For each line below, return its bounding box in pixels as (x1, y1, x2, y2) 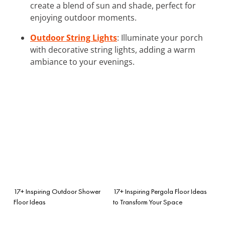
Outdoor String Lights (30, 32, 117, 43)
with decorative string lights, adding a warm (30, 44, 195, 55)
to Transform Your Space (113, 197, 182, 206)
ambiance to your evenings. (30, 56, 135, 67)
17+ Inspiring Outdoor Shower (14, 186, 100, 196)
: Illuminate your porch (117, 32, 203, 43)
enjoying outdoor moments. (30, 12, 137, 23)
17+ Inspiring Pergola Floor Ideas (113, 186, 207, 196)
